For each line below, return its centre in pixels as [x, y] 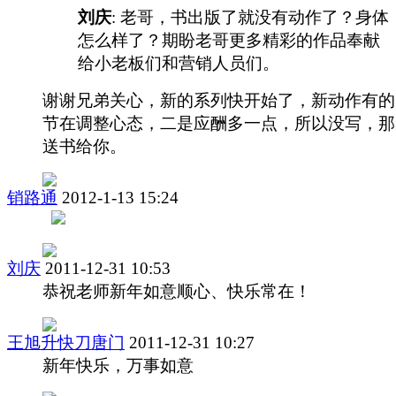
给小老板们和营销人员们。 [179, 63]
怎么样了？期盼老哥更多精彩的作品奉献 [229, 40]
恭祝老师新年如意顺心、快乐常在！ [177, 291]
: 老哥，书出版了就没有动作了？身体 [250, 17]
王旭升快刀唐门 [66, 342]
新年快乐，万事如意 [118, 365]
